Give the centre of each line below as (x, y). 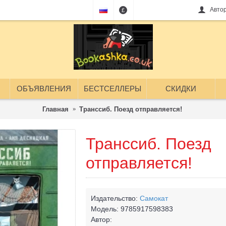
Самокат (154, 198)
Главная (55, 109)
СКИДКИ (181, 89)
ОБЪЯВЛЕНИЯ (44, 89)
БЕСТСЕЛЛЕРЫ (112, 89)
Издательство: (115, 198)
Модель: (106, 209)
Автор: (101, 219)
